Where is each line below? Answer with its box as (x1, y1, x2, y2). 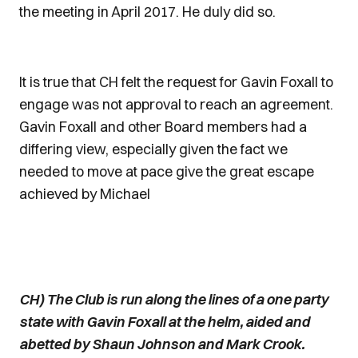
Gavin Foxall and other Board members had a (19, 117, 307, 136)
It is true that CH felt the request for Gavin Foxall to (19, 73, 333, 91)
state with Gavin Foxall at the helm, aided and (19, 312, 310, 331)
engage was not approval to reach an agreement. (19, 95, 333, 113)
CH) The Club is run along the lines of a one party (19, 290, 328, 308)
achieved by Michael (19, 185, 150, 203)
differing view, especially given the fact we (19, 140, 288, 158)
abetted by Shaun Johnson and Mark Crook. (19, 335, 304, 353)
